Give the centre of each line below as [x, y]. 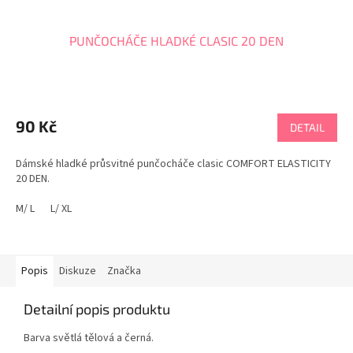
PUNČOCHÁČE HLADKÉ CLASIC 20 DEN [176, 41]
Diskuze [78, 271]
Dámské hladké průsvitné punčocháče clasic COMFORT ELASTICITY [173, 164]
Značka [124, 271]
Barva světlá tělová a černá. [89, 338]
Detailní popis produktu [97, 309]
